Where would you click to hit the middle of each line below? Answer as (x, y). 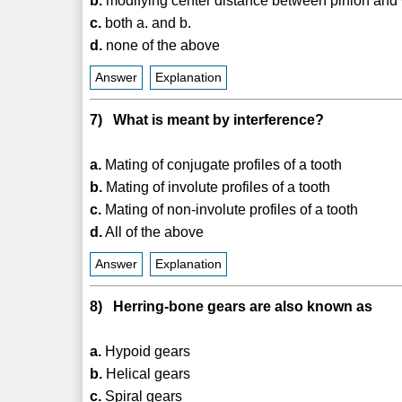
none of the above (162, 45)
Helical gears (147, 373)
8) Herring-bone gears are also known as (232, 306)
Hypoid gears (146, 351)
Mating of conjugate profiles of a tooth (222, 164)
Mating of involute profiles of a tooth (217, 187)
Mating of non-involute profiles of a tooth (230, 209)
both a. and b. (147, 22)
